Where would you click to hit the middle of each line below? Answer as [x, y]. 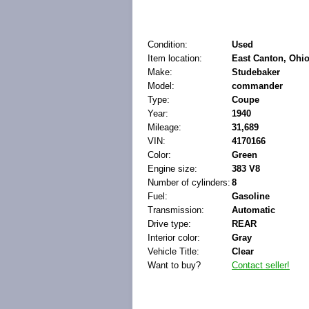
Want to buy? [174, 265]
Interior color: [174, 238]
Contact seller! [261, 265]
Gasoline [251, 196]
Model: [161, 86]
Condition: [168, 44]
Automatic [253, 210]
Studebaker [256, 72]
